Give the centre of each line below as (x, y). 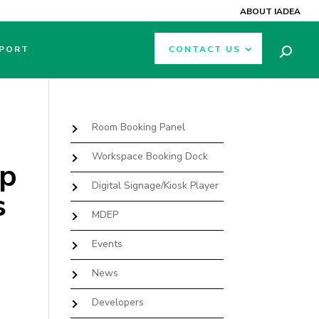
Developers (117, 302)
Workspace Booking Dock (150, 156)
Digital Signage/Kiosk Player (155, 185)
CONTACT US (205, 49)
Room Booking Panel (138, 127)
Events (107, 244)
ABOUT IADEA (270, 11)
